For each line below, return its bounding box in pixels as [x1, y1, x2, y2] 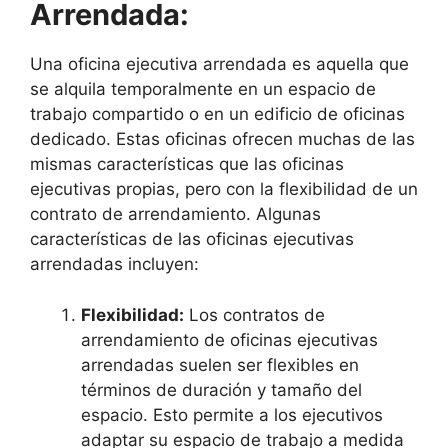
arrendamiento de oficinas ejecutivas [81, 329, 378, 350]
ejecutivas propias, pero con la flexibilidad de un [30, 179, 418, 200]
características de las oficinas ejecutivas [30, 229, 354, 250]
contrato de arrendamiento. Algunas [30, 204, 321, 225]
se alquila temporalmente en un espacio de [30, 79, 376, 100]
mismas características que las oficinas [30, 154, 344, 175]
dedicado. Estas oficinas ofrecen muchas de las [30, 129, 415, 150]
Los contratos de [184, 304, 325, 325]
